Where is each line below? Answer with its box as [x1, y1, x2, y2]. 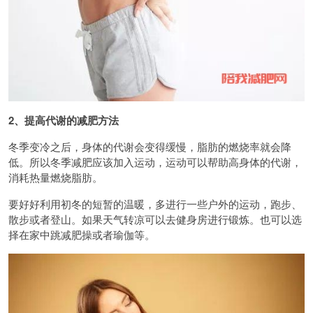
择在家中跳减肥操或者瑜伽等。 [8, 227, 155, 242]
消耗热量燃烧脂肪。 [8, 170, 103, 184]
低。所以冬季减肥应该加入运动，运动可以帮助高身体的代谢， [8, 154, 302, 169]
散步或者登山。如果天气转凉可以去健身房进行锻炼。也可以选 [8, 212, 302, 226]
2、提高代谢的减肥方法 [8, 112, 119, 128]
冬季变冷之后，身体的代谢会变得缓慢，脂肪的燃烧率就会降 [8, 139, 291, 154]
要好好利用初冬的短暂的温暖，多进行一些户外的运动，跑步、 [8, 196, 302, 211]
